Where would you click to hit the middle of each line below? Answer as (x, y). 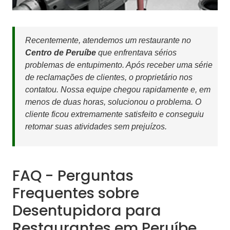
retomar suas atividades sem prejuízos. (96, 127)
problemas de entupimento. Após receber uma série (119, 65)
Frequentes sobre (76, 193)
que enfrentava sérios (136, 53)
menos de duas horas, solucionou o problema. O (113, 102)
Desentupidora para (87, 211)
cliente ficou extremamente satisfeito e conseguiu (114, 114)
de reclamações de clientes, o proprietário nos (109, 78)
